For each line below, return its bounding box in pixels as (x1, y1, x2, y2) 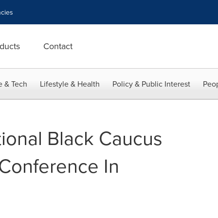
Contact (43, 40, 73, 52)
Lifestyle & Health (40, 78, 100, 89)
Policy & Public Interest (112, 78, 190, 89)
